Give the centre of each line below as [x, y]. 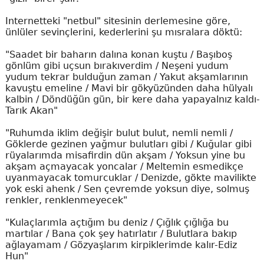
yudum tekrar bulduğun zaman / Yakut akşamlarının [126, 77]
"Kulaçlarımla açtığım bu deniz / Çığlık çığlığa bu [117, 222]
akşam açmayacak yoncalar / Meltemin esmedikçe [124, 166]
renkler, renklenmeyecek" [66, 200]
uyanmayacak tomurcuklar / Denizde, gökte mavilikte [131, 178]
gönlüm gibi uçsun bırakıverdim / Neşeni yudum [117, 66]
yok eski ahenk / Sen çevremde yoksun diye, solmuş [127, 189]
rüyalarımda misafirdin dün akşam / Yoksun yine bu [125, 155]
